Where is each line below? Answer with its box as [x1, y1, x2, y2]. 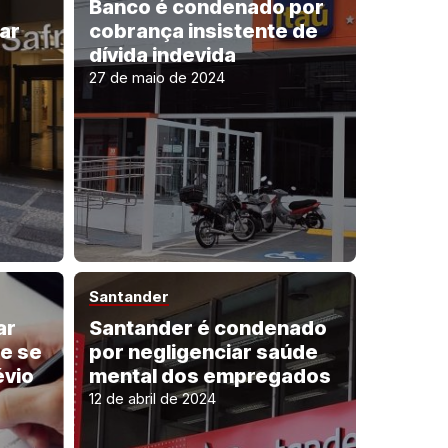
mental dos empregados [88, 364, 331, 388]
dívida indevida [88, 43, 236, 68]
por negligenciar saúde [88, 340, 318, 364]
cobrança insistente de [88, 19, 318, 44]
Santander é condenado [88, 316, 327, 340]
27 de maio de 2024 [88, 68, 225, 88]
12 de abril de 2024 [88, 389, 216, 408]
